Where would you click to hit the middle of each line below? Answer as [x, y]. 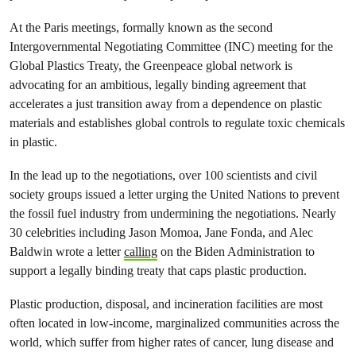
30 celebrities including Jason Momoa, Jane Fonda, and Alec [161, 232]
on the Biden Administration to [236, 251]
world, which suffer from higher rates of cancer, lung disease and [172, 342]
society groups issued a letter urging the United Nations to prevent [174, 194]
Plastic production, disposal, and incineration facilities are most [166, 304]
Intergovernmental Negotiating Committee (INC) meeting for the [171, 46]
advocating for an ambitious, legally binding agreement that [158, 84]
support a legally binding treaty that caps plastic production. [158, 270]
